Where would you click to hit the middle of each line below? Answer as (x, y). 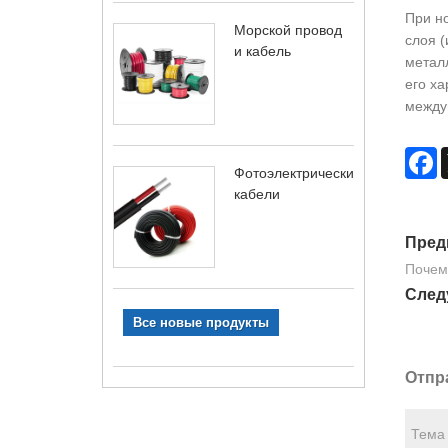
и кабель (262, 51)
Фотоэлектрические (298, 173)
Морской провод (288, 30)
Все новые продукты (201, 322)
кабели (257, 194)
